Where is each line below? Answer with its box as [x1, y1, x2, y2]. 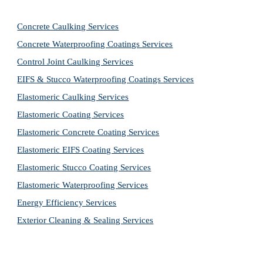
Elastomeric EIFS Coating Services [17, 145, 144, 154]
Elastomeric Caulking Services [17, 92, 129, 102]
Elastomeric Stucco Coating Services [17, 163, 151, 172]
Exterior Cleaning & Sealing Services [17, 215, 154, 225]
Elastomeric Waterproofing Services [17, 180, 149, 190]
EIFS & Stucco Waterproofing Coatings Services [17, 75, 194, 84]
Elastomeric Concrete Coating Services [17, 127, 160, 137]
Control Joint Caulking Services [17, 57, 134, 66]
